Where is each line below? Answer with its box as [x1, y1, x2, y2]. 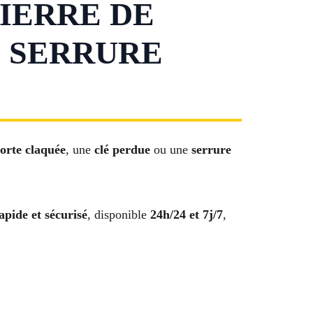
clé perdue [94, 143, 150, 157]
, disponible [87, 207, 150, 221]
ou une [150, 143, 191, 157]
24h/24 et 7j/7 [150, 207, 223, 221]
